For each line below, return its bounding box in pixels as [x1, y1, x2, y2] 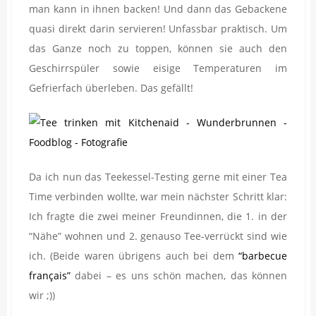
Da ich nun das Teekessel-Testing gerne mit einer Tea [29, 169, 287, 183]
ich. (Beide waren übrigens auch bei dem [29, 248, 238, 262]
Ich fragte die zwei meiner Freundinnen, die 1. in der [29, 209, 287, 223]
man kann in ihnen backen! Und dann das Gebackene [29, 1, 287, 16]
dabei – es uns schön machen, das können [71, 268, 287, 282]
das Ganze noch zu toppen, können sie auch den [29, 41, 287, 55]
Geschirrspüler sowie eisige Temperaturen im [29, 61, 287, 75]
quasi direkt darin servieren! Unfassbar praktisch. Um [29, 21, 287, 35]
